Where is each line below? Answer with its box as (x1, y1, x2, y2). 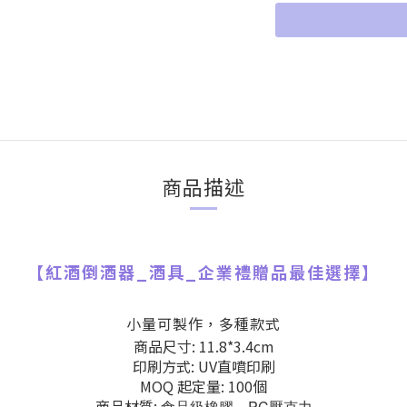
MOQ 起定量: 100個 (140, 375, 267, 397)
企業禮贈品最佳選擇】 (198, 260, 380, 283)
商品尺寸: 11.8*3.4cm (133, 335, 274, 357)
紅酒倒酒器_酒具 (45, 260, 185, 283)
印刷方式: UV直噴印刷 (132, 355, 275, 377)
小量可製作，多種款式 (126, 313, 281, 334)
